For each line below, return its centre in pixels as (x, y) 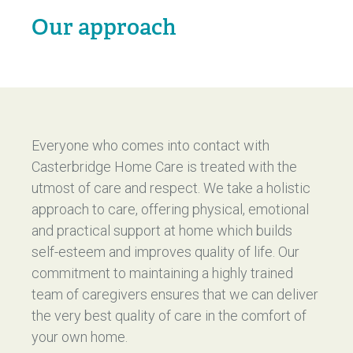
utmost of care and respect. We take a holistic (171, 188)
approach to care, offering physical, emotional (170, 209)
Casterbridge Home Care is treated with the (164, 167)
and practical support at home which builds (162, 230)
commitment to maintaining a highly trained (162, 273)
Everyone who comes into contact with (150, 145)
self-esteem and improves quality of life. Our (165, 252)
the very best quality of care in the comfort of (169, 316)
